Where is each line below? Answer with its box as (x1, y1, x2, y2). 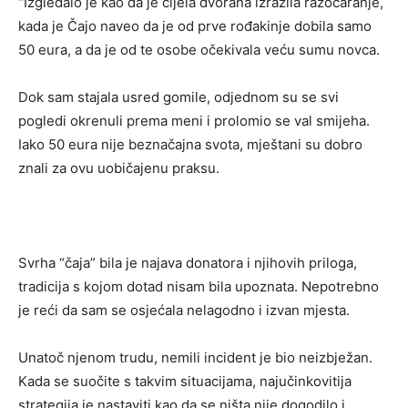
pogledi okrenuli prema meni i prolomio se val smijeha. (18, 112, 370, 130)
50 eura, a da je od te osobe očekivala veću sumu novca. (18, 41, 380, 59)
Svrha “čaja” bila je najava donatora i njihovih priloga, (18, 254, 357, 272)
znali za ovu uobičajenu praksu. (18, 159, 219, 178)
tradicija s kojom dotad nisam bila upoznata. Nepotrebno (18, 278, 379, 296)
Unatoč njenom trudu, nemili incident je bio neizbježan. (18, 349, 372, 367)
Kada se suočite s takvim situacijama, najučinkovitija (18, 372, 352, 391)
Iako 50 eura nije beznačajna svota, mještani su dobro (18, 136, 362, 154)
